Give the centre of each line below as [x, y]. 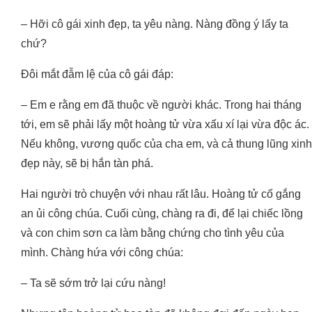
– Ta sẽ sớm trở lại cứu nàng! [93, 283]
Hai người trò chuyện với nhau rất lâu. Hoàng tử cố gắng [161, 194]
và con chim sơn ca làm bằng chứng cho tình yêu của [153, 233]
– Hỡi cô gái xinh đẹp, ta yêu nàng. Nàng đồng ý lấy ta [155, 24]
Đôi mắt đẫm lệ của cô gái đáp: [97, 75]
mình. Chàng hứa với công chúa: [102, 253]
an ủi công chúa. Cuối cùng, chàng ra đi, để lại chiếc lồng [162, 214]
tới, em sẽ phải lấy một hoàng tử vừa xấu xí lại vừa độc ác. [165, 125]
